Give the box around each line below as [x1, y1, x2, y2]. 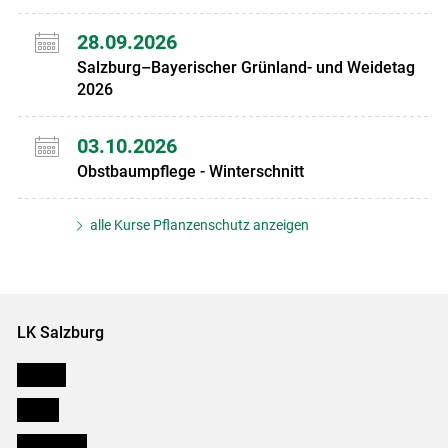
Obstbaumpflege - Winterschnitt [76, 161, 304, 181]
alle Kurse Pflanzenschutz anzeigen [87, 216, 310, 233]
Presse [16, 400, 59, 417]
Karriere [16, 365, 66, 382]
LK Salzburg [16, 322, 104, 342]
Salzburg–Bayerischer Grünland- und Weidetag [76, 58, 415, 78]
